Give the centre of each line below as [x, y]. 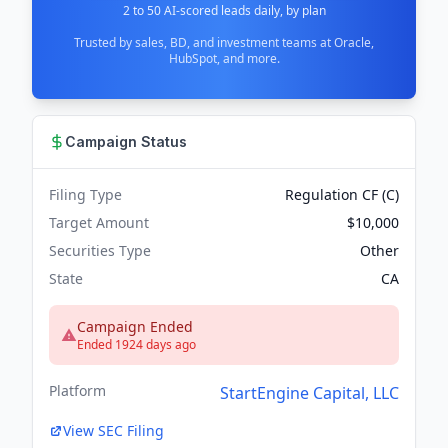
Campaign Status [126, 142]
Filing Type [85, 195]
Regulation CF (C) [342, 195]
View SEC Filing [113, 431]
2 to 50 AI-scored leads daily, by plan [224, 11]
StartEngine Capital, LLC [309, 393]
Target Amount [99, 223]
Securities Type [100, 251]
